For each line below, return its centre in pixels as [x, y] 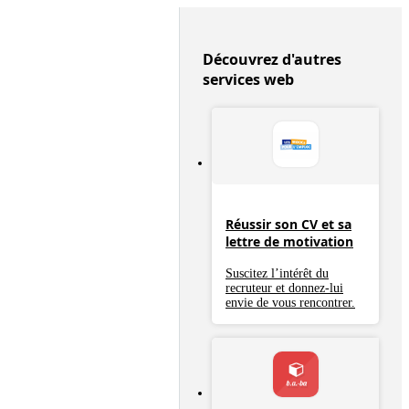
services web [248, 79]
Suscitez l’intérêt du [277, 274]
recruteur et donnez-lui [284, 288]
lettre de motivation [289, 241]
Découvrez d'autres [272, 59]
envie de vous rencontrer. [290, 303]
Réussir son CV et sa [288, 224]
